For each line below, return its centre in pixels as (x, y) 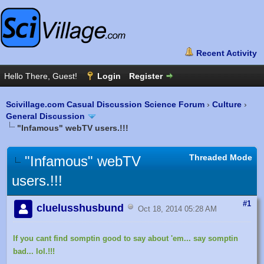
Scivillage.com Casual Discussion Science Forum (105, 104)
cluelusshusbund (79, 208)
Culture (227, 104)
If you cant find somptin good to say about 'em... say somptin (126, 239)
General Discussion (45, 116)
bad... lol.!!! (34, 252)
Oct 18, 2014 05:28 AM (178, 209)
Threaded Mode (221, 157)
